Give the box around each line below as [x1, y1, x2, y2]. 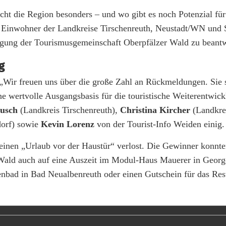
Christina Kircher [120, 105, 190, 115]
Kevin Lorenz [41, 119, 94, 129]
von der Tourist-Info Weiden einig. [94, 119, 224, 129]
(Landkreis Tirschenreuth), [18, 105, 120, 115]
